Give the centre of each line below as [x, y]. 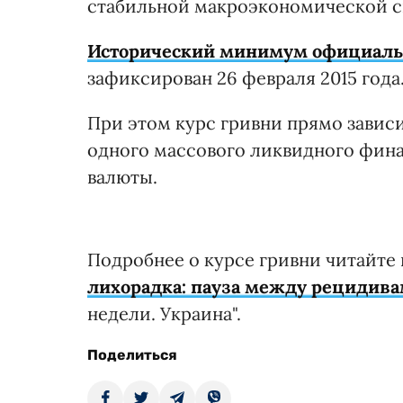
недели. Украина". [164, 313]
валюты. [122, 176]
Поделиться [132, 354]
